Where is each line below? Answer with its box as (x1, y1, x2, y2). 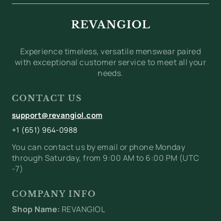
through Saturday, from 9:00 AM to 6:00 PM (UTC (12, 152, 199, 164)
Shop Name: (12, 204, 60, 215)
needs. (98, 68, 123, 79)
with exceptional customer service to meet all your (14, 57, 207, 68)
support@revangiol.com (12, 110, 103, 121)
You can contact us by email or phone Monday (12, 142, 185, 153)
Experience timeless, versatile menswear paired (20, 46, 201, 57)
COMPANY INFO (12, 189, 96, 199)
